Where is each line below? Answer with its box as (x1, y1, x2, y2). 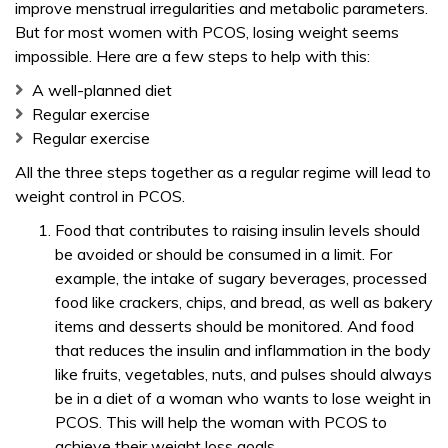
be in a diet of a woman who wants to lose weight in (55, 388, 431, 408)
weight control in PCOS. (15, 186, 185, 206)
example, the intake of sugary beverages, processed (55, 268, 427, 288)
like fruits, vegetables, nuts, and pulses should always (55, 364, 432, 384)
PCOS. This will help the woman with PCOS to (55, 412, 387, 432)
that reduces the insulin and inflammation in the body (55, 340, 431, 360)
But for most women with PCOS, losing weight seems (15, 22, 399, 42)
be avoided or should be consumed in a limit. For (55, 244, 392, 264)
